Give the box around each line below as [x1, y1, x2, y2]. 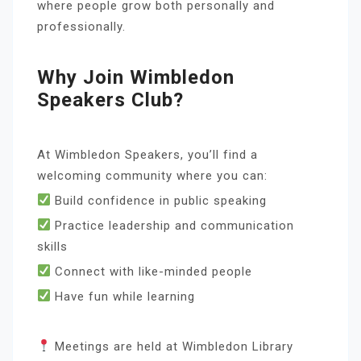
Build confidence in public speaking [51, 193, 268, 208]
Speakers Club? [37, 88, 184, 111]
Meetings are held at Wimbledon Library [51, 338, 294, 354]
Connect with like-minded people [51, 263, 253, 279]
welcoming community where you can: [37, 168, 268, 183]
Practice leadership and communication [51, 218, 295, 233]
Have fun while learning [51, 288, 196, 304]
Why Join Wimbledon [37, 65, 234, 89]
